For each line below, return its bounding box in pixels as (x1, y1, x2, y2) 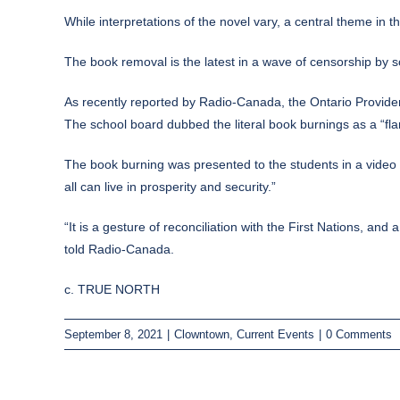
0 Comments (326, 327, 392, 341)
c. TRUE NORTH (64, 281, 160, 296)
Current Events (237, 327, 314, 341)
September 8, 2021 (64, 327, 162, 341)
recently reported (82, 94, 179, 109)
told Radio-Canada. (64, 241, 174, 256)
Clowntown (174, 327, 229, 341)
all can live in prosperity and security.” (64, 179, 276, 194)
